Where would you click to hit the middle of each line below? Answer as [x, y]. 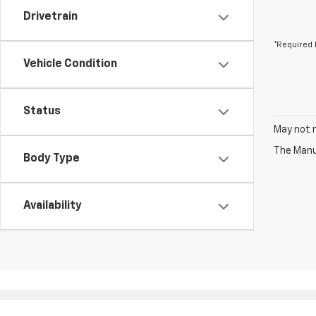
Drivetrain [50, 17]
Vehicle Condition [70, 64]
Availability [53, 206]
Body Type [51, 159]
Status [42, 111]
